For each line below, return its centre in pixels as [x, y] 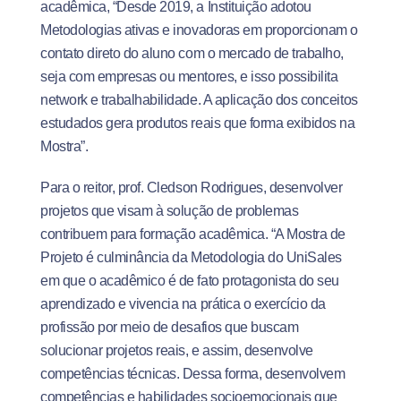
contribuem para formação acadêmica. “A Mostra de [193, 235]
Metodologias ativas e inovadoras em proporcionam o [199, 30]
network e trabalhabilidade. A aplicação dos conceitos [199, 100]
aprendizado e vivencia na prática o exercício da [183, 304]
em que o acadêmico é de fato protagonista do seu [190, 281]
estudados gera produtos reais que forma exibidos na [198, 124]
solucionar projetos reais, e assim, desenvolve [177, 351]
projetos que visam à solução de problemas [170, 211]
